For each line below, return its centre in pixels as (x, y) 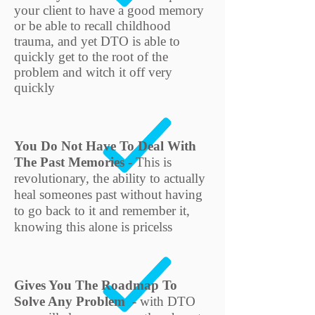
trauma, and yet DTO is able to (97, 41)
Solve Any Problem (71, 301)
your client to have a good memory (109, 10)
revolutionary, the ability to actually (110, 178)
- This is (148, 162)
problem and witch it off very (93, 72)
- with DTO (162, 301)
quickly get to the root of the (91, 57)
